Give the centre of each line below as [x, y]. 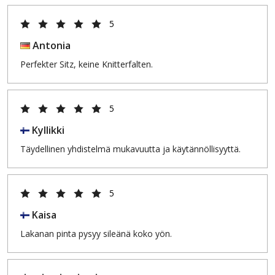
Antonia [50, 45]
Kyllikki [47, 130]
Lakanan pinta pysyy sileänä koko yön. [96, 234]
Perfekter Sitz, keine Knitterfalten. [87, 64]
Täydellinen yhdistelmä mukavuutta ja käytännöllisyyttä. [130, 149]
